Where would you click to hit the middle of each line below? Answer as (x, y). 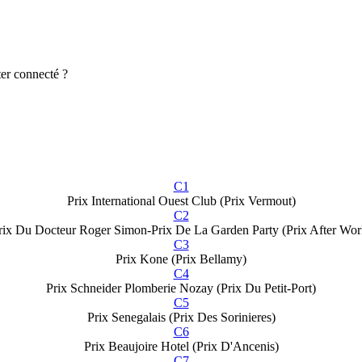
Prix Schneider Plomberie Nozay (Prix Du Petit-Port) (181, 288)
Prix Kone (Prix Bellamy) (181, 259)
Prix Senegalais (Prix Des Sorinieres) (181, 317)
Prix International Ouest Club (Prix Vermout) (181, 200)
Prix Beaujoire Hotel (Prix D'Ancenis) (181, 346)
